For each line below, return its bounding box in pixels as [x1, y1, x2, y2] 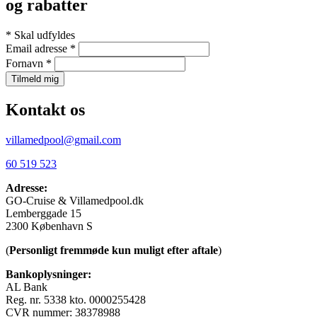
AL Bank [6, 280, 47, 293]
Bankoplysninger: [6, 267, 91, 280]
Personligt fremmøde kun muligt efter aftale [9, 243, 218, 256]
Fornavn [6, 57, 46, 70]
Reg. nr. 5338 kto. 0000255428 [6, 293, 146, 306]
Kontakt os [6, 100, 85, 120]
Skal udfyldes [11, 29, 75, 42]
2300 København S [6, 219, 93, 232]
